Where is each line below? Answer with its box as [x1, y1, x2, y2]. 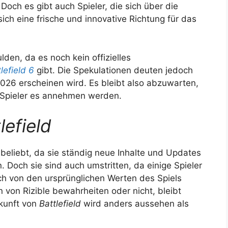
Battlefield [39, 198, 81, 209]
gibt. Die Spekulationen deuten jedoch [34, 65, 193, 75]
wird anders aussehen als [81, 198, 189, 209]
